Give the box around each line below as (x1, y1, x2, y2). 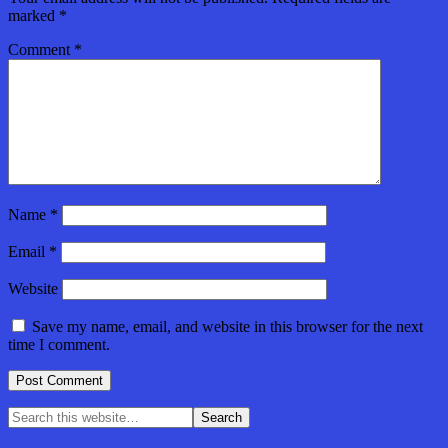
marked (8, 6, 59, 24)
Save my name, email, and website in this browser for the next (32, 317, 423, 335)
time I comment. (8, 335, 110, 353)
